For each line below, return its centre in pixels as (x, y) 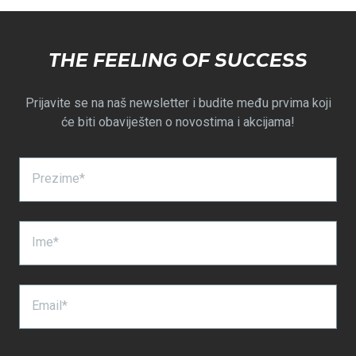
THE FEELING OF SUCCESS (178, 62)
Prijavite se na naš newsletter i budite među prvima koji (178, 103)
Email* (50, 306)
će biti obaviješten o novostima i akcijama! (178, 122)
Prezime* (58, 179)
